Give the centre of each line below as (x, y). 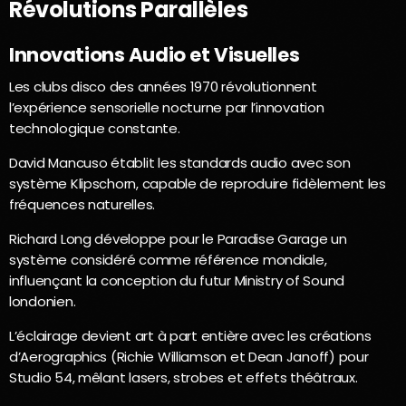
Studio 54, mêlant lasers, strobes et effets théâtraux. (184, 377)
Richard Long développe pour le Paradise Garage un (178, 238)
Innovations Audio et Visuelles (155, 55)
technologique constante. (95, 128)
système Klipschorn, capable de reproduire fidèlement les (198, 183)
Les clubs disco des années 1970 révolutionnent (163, 86)
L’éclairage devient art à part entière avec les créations (190, 335)
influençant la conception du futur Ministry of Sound (177, 280)
